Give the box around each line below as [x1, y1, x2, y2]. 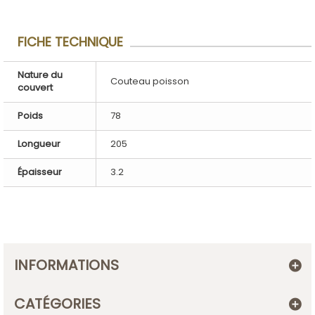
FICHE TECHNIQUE [18, 33, 123, 51]
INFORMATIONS [14, 255, 119, 275]
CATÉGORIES [14, 294, 101, 314]
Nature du [18, 68, 63, 82]
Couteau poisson [110, 75, 189, 88]
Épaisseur [18, 165, 62, 179]
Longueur [18, 137, 60, 150]
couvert [18, 81, 53, 94]
